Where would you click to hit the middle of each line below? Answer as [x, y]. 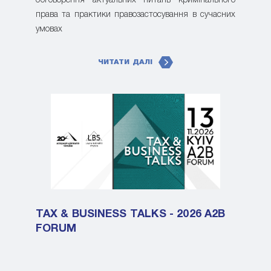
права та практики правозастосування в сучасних [135, 15]
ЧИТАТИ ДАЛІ [125, 62]
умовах [49, 30]
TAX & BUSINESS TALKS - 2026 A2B [131, 214]
